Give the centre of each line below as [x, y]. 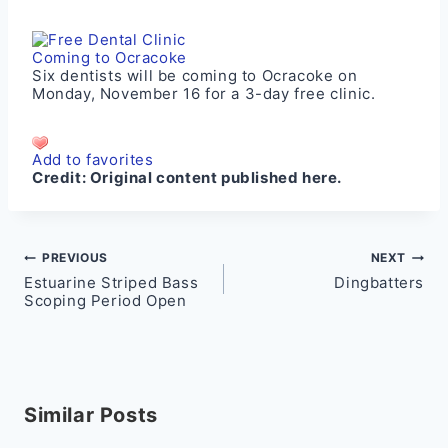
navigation [77, 292]
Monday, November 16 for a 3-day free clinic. [204, 93]
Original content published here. [216, 177]
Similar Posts [91, 414]
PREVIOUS [75, 258]
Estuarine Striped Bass [111, 282]
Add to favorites [93, 159]
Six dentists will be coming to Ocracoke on [195, 75]
